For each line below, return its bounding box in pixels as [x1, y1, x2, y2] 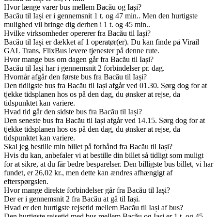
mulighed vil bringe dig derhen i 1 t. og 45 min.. [4, 20, 150, 29]
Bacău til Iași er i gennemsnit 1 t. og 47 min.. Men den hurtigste [4, 12, 198, 20]
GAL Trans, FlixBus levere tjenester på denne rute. [4, 46, 159, 55]
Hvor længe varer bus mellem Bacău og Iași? [4, 3, 141, 12]
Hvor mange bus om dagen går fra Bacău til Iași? [4, 55, 154, 64]
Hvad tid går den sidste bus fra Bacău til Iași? [4, 108, 142, 116]
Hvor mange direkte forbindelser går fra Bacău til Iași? [4, 186, 170, 195]
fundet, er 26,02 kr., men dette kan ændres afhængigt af [4, 169, 172, 177]
